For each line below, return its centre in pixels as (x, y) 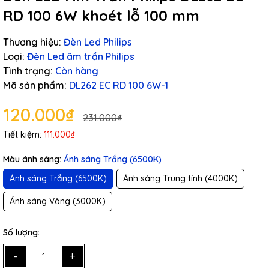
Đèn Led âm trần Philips (81, 56)
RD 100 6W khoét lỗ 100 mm (101, 16)
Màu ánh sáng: (33, 159)
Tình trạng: (28, 71)
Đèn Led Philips (98, 42)
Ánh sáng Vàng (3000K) (58, 201)
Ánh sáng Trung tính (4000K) (180, 178)
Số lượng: (21, 232)
